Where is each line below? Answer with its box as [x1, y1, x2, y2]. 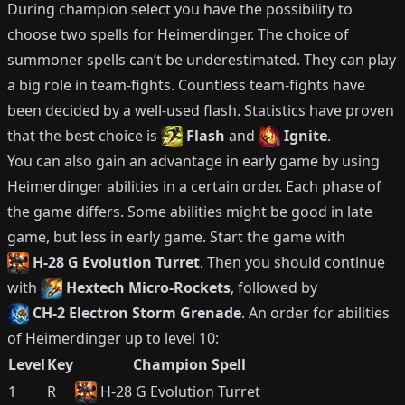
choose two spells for [7, 24, 157, 44]
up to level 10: [121, 328, 219, 348]
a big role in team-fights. [7, 75, 174, 95]
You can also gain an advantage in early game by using [7, 151, 380, 171]
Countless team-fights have [178, 75, 365, 95]
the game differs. [7, 202, 124, 221]
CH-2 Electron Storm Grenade [33, 303, 241, 323]
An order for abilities [249, 303, 390, 323]
